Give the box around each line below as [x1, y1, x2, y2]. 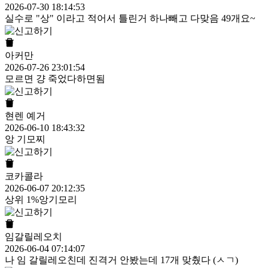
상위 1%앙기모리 [5, 194, 77, 205]
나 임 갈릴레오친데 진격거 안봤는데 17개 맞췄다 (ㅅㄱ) [5, 255, 238, 266]
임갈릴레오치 [5, 232, 62, 242]
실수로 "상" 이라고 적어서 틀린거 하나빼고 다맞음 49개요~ [5, 13, 255, 24]
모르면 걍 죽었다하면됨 [5, 74, 105, 84]
